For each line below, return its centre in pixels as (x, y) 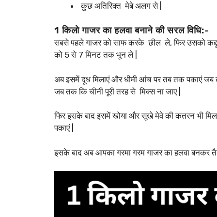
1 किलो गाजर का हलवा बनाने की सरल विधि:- (132, 31)
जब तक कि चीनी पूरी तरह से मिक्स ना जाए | (117, 91)
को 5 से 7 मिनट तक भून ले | (96, 55)
